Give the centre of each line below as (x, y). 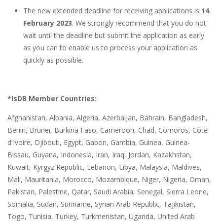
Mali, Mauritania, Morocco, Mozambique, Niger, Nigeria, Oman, (109, 179)
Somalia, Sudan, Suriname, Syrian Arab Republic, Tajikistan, (102, 204)
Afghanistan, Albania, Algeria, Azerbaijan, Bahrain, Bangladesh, (108, 117)
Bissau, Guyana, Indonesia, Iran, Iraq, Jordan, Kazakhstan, (100, 154)
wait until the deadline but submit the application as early (114, 35)
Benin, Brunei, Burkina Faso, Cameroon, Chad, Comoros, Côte (108, 130)
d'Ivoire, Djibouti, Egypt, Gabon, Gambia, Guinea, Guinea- (99, 142)
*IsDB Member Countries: (52, 98)
